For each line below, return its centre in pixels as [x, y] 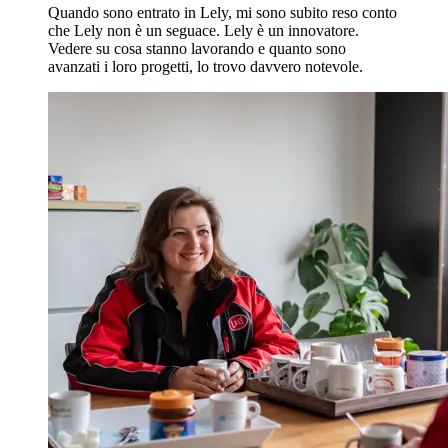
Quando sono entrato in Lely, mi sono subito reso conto [222, 12]
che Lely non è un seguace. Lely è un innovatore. [203, 30]
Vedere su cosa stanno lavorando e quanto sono [197, 48]
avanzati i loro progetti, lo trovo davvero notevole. [205, 66]
